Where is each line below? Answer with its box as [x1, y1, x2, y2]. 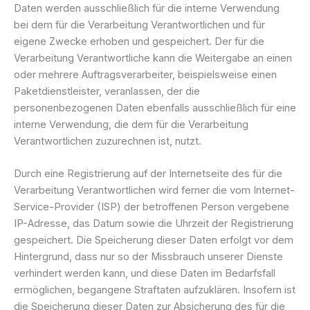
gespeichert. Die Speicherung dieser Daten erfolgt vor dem [14, 234, 293, 247]
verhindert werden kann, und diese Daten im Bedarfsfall [14, 267, 275, 280]
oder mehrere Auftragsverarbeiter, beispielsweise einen [14, 68, 277, 81]
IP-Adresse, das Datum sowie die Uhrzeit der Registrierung [14, 217, 293, 230]
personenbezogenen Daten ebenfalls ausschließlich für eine [14, 101, 296, 114]
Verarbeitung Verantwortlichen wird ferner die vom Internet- [14, 184, 295, 197]
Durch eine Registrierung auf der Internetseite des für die [14, 167, 282, 181]
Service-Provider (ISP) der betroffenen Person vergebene [14, 201, 289, 214]
